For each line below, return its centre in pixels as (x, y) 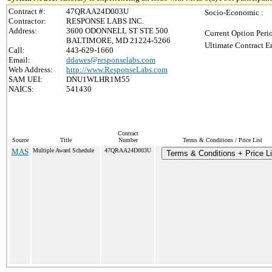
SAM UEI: (25, 79)
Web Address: (31, 70)
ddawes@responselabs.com (111, 60)
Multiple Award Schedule (63, 150)
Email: (19, 60)
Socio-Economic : (234, 12)
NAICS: (21, 89)
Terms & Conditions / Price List (223, 140)
